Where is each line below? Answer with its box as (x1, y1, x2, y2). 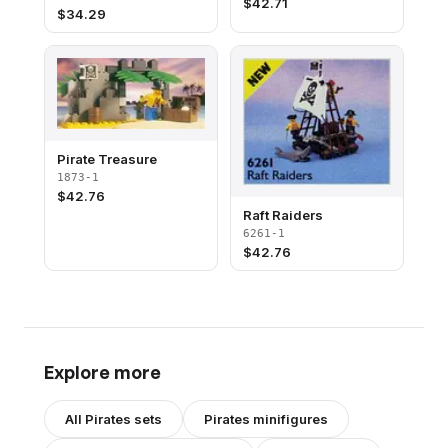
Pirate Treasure (57, 150, 157, 167)
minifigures (250, 411, 328, 428)
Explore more (44, 361, 161, 384)
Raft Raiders (243, 207, 323, 224)
